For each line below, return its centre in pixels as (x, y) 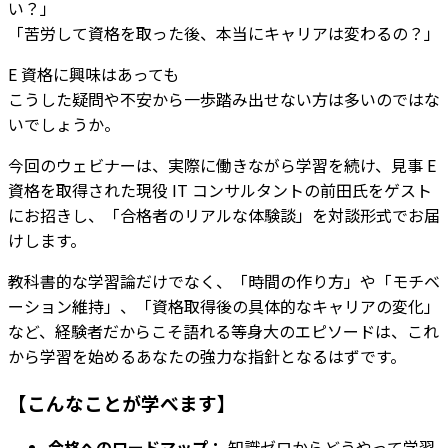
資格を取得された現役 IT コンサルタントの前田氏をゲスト (220, 189)
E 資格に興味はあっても (93, 73)
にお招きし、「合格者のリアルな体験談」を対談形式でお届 (224, 214)
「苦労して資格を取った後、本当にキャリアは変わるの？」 (224, 32)
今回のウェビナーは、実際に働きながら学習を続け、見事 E (222, 164)
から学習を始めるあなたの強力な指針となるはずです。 (207, 355)
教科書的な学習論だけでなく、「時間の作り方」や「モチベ (224, 280)
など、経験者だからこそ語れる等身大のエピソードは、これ (223, 330)
